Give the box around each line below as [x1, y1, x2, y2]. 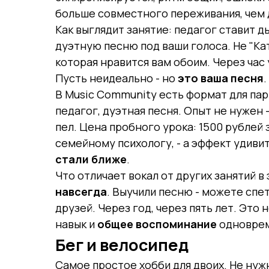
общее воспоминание [97, 217, 217, 231]
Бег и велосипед [55, 234, 189, 256]
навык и [55, 217, 97, 231]
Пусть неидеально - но [55, 71, 178, 85]
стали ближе [55, 152, 127, 166]
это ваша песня [178, 71, 264, 85]
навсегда [55, 184, 107, 199]
